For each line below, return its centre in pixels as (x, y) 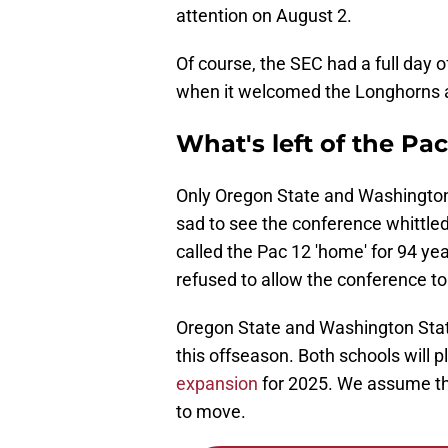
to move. (211, 412)
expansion (217, 384)
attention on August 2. (264, 16)
